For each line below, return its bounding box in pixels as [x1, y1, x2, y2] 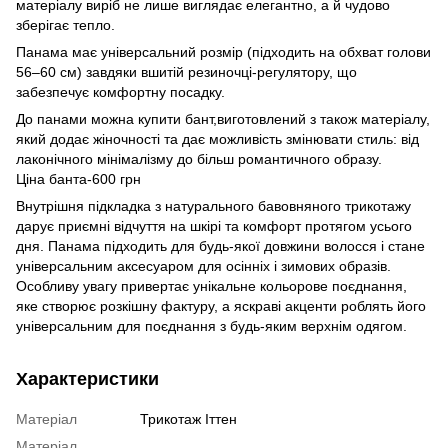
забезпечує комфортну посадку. [16, 84, 225, 100]
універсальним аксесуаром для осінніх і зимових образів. [16, 258, 391, 274]
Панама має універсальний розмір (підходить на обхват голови [16, 44, 431, 60]
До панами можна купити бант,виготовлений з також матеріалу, [16, 111, 430, 127]
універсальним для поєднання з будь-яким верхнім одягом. [16, 318, 407, 334]
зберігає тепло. [16, 17, 115, 33]
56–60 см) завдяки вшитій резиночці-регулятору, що [16, 64, 357, 80]
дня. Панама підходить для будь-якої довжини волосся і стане [16, 238, 425, 254]
